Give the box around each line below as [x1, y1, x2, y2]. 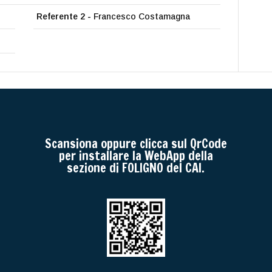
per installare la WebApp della [58, 147, 213, 165]
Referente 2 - [36, 12, 92, 22]
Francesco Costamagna [91, 12, 191, 22]
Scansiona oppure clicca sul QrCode [44, 135, 227, 152]
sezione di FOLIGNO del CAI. [67, 159, 205, 177]
